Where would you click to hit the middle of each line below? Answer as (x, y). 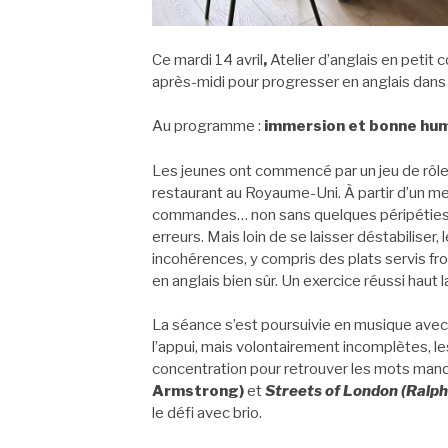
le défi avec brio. (207, 413)
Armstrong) (198, 391)
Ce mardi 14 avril (207, 59)
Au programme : (208, 126)
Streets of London (331, 391)
